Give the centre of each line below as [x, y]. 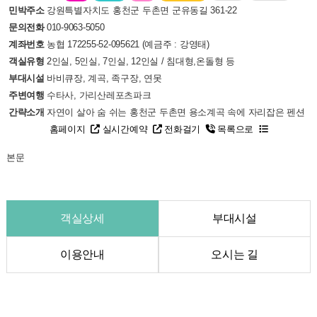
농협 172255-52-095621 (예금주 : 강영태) [128, 44]
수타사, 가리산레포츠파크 [99, 95]
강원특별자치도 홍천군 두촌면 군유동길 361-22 [142, 10]
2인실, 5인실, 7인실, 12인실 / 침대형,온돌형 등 [140, 61]
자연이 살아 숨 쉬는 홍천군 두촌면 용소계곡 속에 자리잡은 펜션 [175, 112]
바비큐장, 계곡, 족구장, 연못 [104, 78]
